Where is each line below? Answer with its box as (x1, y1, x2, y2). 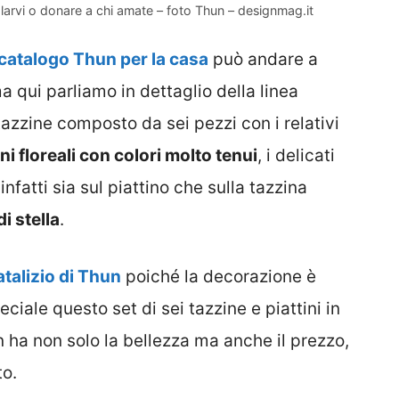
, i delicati (257, 144, 335, 166)
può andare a (208, 48, 318, 69)
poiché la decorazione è (121, 266, 316, 288)
